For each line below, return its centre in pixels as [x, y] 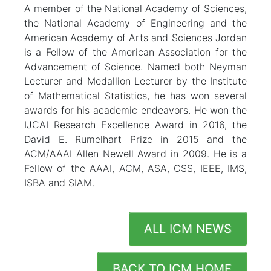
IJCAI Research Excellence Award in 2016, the [135, 124]
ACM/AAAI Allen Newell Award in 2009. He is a [135, 153]
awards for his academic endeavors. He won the [135, 110]
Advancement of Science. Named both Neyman [135, 66]
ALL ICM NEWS [188, 228]
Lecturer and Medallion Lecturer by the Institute [135, 81]
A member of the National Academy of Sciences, [135, 8]
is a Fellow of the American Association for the [135, 52]
